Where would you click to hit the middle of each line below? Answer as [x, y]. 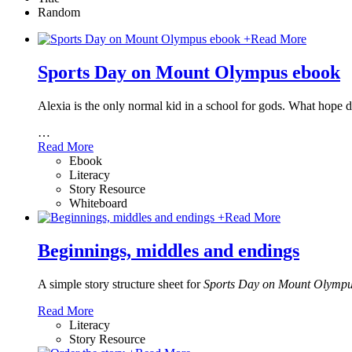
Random [59, 12]
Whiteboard [98, 203]
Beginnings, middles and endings [169, 250]
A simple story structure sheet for [121, 284]
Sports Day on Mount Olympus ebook [189, 72]
